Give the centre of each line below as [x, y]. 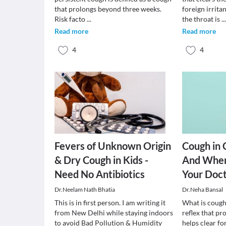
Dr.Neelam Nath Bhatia [85, 189]
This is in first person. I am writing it [110, 203]
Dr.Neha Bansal [203, 189]
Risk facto [71, 19]
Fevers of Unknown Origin [113, 146]
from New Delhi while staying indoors [114, 213]
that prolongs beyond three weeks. [108, 9]
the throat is [202, 19]
